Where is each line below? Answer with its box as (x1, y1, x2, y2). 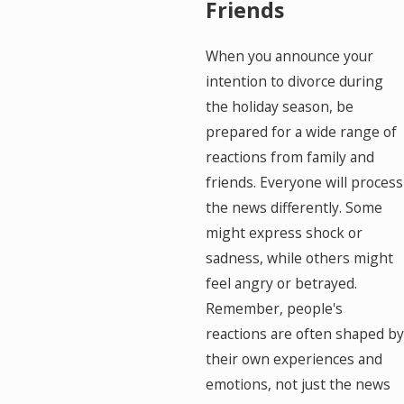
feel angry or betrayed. (205, 272, 357, 293)
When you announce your (205, 45, 373, 66)
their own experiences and (205, 348, 382, 369)
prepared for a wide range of (205, 121, 397, 142)
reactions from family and (205, 146, 374, 167)
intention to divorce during (205, 70, 383, 91)
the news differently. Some (205, 197, 382, 217)
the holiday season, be (205, 96, 353, 116)
